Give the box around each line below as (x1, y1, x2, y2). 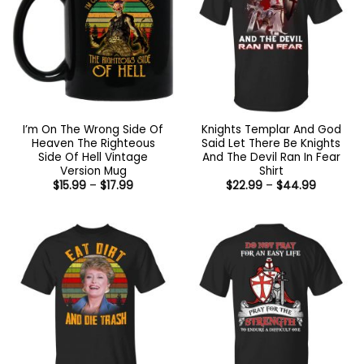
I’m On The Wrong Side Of (23, 122, 163, 138)
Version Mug (59, 163, 127, 180)
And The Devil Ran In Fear (201, 149, 340, 166)
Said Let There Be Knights (201, 136, 340, 152)
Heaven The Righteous (31, 136, 155, 152)
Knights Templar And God (201, 122, 341, 138)
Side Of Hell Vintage (38, 149, 148, 166)
